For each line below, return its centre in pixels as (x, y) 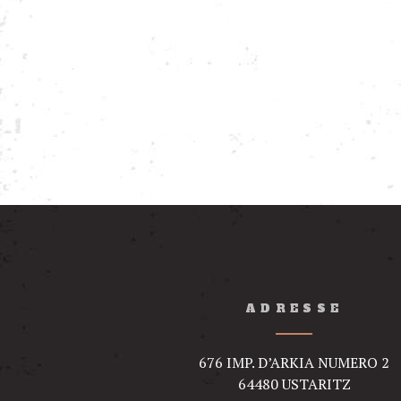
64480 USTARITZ (294, 384)
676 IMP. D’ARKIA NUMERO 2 (294, 363)
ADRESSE (294, 308)
